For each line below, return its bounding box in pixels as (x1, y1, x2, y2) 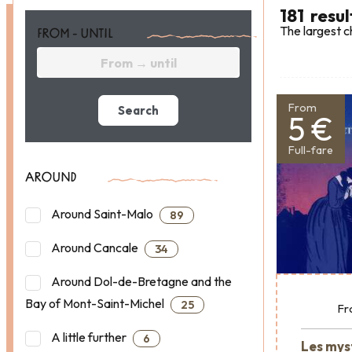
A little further (49, 329, 129, 346)
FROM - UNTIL (37, 28, 115, 42)
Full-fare (288, 143, 333, 158)
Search (118, 103, 159, 119)
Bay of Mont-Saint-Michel (25, 295, 167, 312)
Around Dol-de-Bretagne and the (49, 273, 232, 290)
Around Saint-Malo (49, 206, 156, 222)
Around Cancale (49, 240, 141, 256)
